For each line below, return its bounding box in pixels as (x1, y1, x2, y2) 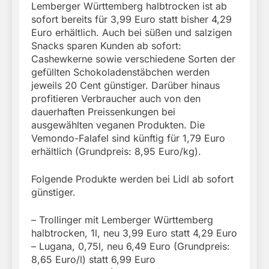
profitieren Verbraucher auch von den (31, 92, 201, 105)
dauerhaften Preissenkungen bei (31, 106, 175, 118)
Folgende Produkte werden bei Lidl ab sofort (31, 173, 234, 186)
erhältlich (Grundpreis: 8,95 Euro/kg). (31, 145, 201, 158)
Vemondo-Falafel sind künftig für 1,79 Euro (31, 132, 225, 145)
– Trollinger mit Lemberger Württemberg (31, 214, 213, 226)
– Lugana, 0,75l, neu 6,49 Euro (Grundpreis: (31, 240, 230, 253)
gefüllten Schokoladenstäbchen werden (31, 66, 210, 79)
